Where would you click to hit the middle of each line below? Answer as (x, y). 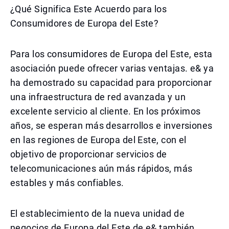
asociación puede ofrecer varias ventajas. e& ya (112, 68)
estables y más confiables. (67, 183)
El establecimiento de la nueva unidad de (98, 213)
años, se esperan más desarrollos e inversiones (111, 125)
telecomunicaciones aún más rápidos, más (101, 168)
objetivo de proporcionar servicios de (89, 154)
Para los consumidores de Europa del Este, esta (111, 54)
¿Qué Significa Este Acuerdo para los (89, 9)
